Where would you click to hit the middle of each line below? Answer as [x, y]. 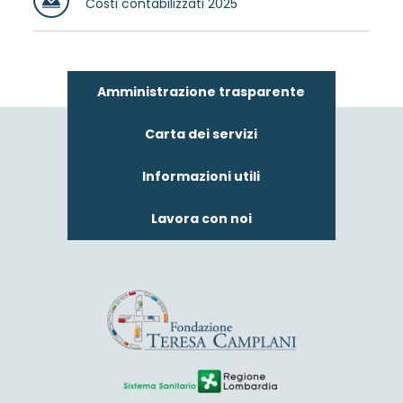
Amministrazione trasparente [201, 92]
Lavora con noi [201, 219]
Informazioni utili [201, 176]
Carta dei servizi [201, 134]
